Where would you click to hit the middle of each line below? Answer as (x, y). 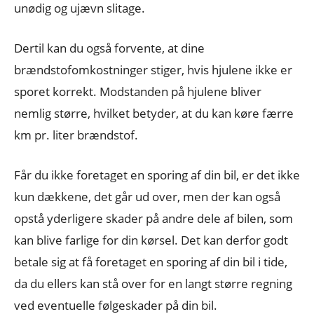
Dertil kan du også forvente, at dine (109, 48)
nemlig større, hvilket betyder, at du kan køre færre (154, 113)
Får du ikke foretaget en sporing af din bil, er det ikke (157, 175)
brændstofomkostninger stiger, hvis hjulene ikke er (153, 69)
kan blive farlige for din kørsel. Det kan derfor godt (151, 240)
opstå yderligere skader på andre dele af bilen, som (153, 218)
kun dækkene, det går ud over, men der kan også (147, 196)
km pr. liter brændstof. (76, 135)
